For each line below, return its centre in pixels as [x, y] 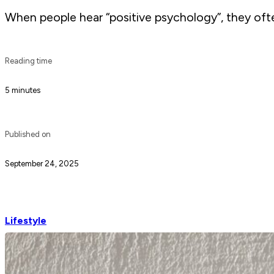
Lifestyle [26, 220]
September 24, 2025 [42, 164]
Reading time [28, 61]
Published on [28, 135]
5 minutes [23, 90]
